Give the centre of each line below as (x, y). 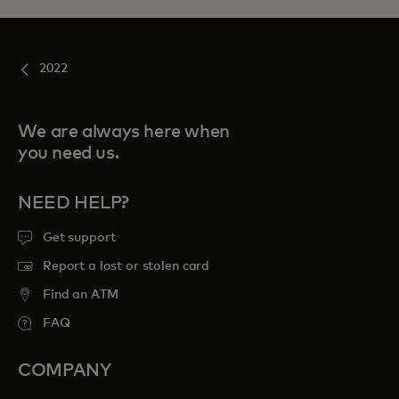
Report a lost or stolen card (126, 266)
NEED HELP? (73, 203)
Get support (79, 237)
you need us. (69, 153)
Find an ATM (81, 294)
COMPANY (65, 370)
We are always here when (124, 131)
